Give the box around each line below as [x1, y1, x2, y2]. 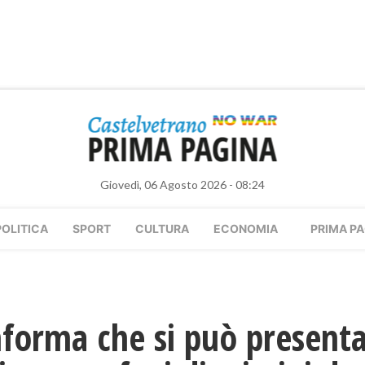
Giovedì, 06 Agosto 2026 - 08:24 [100, 178, 265, 191]
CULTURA [135, 222, 189, 235]
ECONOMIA [213, 222, 278, 235]
